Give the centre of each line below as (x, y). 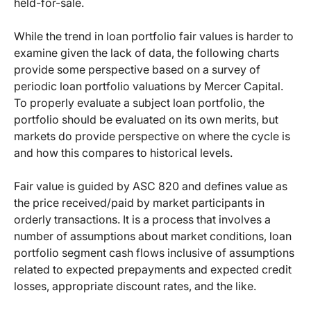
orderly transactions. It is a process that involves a (142, 220)
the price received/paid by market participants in (139, 203)
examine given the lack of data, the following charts (146, 53)
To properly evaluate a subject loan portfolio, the (139, 103)
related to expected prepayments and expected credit (153, 270)
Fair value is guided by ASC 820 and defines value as (151, 186)
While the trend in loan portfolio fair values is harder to (154, 36)
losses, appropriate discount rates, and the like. (135, 286)
